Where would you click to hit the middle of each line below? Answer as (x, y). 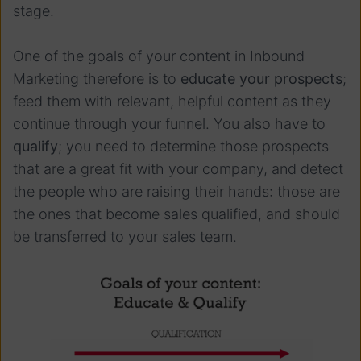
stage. (33, 11)
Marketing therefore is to (97, 79)
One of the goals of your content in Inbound (159, 56)
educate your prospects (261, 79)
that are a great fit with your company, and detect (178, 169)
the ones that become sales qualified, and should (176, 214)
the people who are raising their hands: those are (176, 192)
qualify (35, 147)
